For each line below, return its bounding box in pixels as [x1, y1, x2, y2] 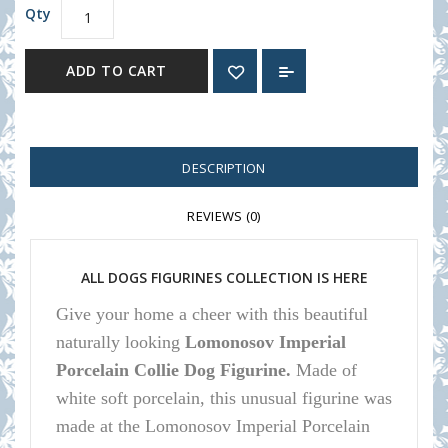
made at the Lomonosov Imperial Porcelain [56, 416, 370, 436]
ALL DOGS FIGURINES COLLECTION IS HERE [80, 268, 368, 287]
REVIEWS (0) [187, 207, 261, 225]
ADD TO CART [66, 61, 167, 80]
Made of [291, 360, 357, 380]
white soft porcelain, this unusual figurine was [56, 388, 392, 408]
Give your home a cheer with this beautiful [56, 304, 368, 324]
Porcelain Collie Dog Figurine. [56, 360, 291, 380]
